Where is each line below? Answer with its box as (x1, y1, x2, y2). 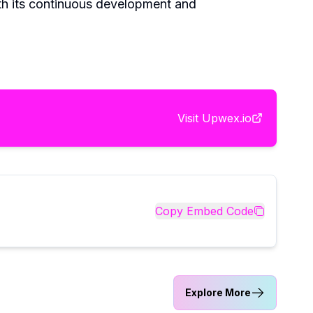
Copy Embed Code (155, 203, 254, 218)
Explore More (185, 286, 251, 298)
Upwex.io (202, 110, 252, 125)
